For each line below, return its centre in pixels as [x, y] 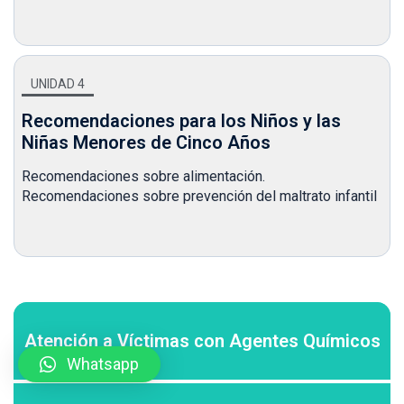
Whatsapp [103, 364]
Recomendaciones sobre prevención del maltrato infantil [199, 196]
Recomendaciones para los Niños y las [181, 120]
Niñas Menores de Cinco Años [146, 142]
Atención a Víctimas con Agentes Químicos [202, 341]
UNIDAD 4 [58, 83]
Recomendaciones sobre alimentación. [143, 176]
